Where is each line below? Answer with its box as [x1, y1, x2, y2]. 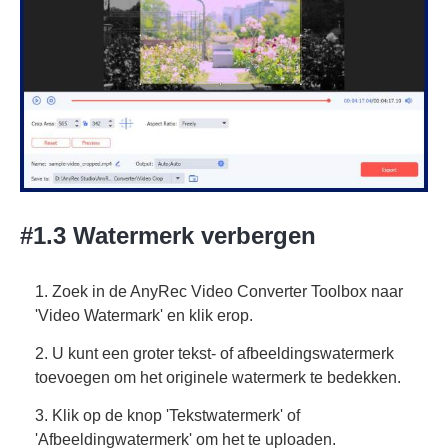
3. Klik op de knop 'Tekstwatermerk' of [35, 407, 300, 425]
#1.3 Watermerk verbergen [20, 222, 316, 250]
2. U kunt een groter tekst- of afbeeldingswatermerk [35, 345, 394, 363]
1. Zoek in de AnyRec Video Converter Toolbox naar [35, 283, 403, 301]
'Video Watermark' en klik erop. [35, 307, 253, 325]
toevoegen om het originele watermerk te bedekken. [35, 369, 401, 387]
